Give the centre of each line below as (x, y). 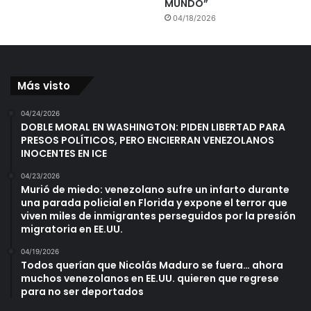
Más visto (44, 86)
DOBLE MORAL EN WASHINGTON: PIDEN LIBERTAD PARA (153, 127)
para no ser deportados (82, 292)
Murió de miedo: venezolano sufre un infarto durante (155, 190)
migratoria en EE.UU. (72, 229)
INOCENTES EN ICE (64, 154)
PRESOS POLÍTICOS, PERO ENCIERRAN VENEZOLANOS (148, 141)
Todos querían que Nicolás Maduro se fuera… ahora (152, 266)
